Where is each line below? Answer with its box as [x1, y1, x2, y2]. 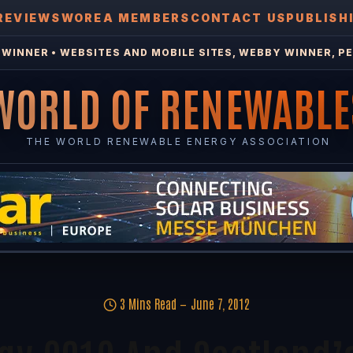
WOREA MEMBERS [61, 11, 191, 24]
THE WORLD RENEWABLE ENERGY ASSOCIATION [25, 136, 331, 147]
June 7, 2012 [191, 295, 250, 311]
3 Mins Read [120, 295, 176, 311]
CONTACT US [190, 11, 287, 24]
